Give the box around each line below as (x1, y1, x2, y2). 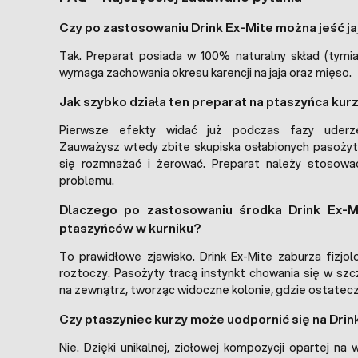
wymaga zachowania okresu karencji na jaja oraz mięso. (59, 64, 352, 81)
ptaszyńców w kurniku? (59, 218, 201, 237)
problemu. (59, 172, 114, 189)
